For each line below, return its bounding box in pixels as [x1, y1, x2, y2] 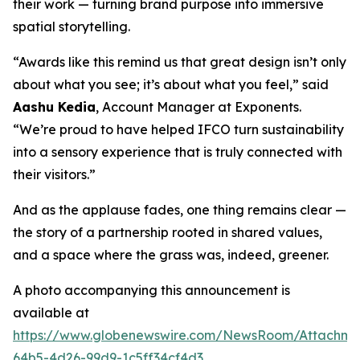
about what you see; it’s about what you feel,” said [13, 76, 329, 92]
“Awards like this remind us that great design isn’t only [13, 54, 346, 70]
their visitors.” [13, 166, 96, 182]
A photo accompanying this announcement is [13, 282, 290, 298]
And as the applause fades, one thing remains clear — [13, 202, 346, 218]
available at [13, 305, 89, 321]
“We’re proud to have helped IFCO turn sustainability [13, 121, 344, 137]
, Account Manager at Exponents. [96, 99, 301, 115]
